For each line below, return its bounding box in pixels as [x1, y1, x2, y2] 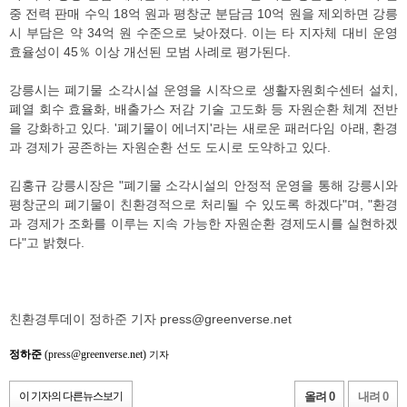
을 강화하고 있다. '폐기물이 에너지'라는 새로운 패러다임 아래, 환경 [9, 120, 398, 135]
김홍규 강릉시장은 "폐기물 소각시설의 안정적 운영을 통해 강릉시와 [9, 177, 398, 193]
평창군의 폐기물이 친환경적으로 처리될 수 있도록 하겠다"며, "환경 [9, 196, 398, 212]
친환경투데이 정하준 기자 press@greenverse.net [9, 311, 292, 326]
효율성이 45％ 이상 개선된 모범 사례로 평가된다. [9, 44, 291, 59]
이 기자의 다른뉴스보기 [19, 389, 123, 402]
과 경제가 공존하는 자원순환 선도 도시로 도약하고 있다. [9, 139, 331, 154]
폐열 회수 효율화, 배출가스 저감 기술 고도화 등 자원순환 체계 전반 [9, 101, 398, 116]
